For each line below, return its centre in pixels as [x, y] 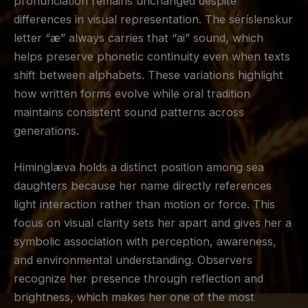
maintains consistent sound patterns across [129, 112]
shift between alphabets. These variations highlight [148, 75]
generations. [46, 131]
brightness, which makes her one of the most [134, 297]
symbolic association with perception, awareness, [145, 242]
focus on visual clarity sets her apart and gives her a [153, 223]
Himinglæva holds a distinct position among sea [139, 167]
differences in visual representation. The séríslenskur [153, 20]
